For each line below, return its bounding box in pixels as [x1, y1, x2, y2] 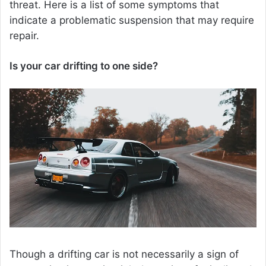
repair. [9, 29, 39, 42]
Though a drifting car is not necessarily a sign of [9, 248, 239, 261]
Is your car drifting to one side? [9, 59, 158, 72]
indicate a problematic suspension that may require [9, 14, 254, 26]
